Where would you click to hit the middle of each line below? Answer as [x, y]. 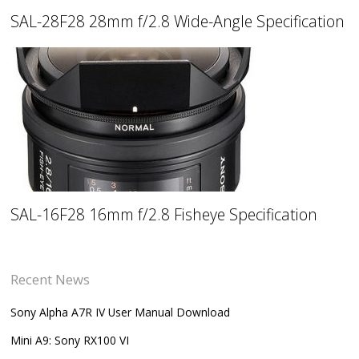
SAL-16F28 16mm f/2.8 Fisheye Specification [164, 215]
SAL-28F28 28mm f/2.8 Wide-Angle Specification [178, 22]
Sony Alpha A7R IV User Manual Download [121, 312]
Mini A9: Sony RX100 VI [70, 340]
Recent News [50, 279]
